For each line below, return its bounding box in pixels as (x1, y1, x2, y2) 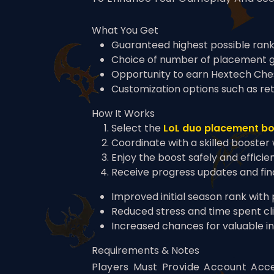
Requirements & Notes (92, 243, 199, 258)
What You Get (92, 23, 158, 38)
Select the (111, 121, 163, 136)
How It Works (92, 106, 155, 121)
